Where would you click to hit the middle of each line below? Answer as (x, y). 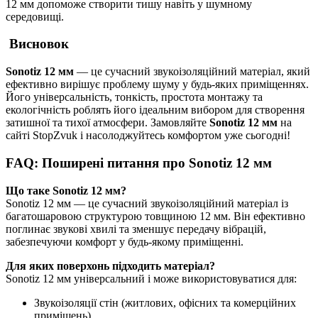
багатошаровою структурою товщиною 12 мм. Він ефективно (155, 216)
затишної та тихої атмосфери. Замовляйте (108, 123)
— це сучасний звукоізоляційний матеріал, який (192, 72)
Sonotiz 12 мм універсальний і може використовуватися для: (151, 278)
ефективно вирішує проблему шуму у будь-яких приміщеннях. (157, 84)
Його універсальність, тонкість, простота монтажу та (134, 97)
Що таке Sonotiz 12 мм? (66, 190)
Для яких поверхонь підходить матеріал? (110, 265)
